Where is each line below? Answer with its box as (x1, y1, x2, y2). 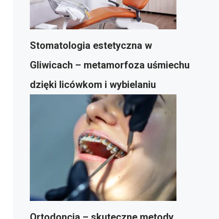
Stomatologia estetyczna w (30, 40, 152, 51)
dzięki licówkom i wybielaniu (30, 79, 156, 90)
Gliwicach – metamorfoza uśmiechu (30, 59, 190, 71)
